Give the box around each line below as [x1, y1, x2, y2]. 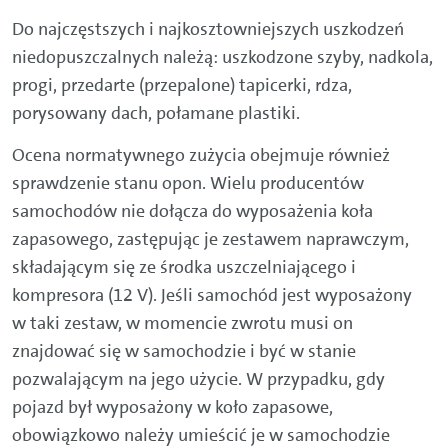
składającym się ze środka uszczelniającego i [12, 255, 356, 280]
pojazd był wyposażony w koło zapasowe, [12, 395, 333, 420]
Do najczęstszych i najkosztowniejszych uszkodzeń [12, 17, 404, 42]
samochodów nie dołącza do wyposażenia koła [12, 199, 373, 224]
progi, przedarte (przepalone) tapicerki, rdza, [12, 73, 352, 98]
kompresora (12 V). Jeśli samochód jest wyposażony [12, 283, 412, 308]
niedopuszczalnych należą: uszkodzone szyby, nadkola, [12, 45, 433, 70]
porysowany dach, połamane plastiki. [12, 101, 300, 126]
